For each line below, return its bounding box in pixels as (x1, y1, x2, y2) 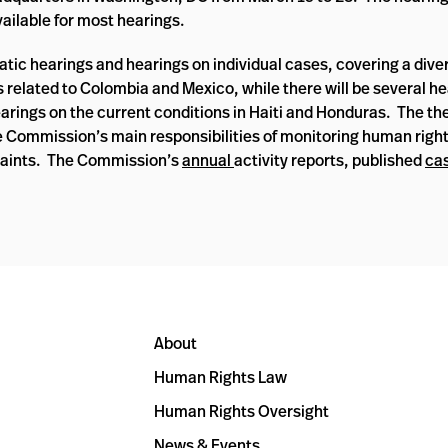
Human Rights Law (154, 366, 287, 388)
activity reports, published (234, 149, 425, 171)
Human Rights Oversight (154, 400, 329, 422)
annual (182, 149, 234, 171)
